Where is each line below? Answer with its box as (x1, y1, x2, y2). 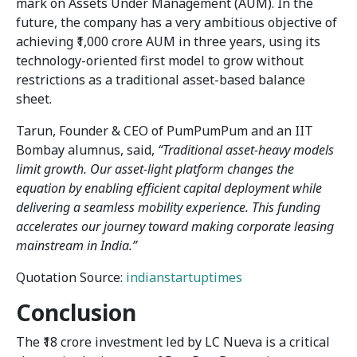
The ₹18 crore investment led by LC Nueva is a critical (16, 332, 330, 351)
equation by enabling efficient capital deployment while (16, 178, 322, 197)
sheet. (16, 89, 52, 108)
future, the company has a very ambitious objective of (16, 13, 337, 31)
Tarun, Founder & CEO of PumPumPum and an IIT (16, 121, 313, 139)
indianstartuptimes (126, 268, 242, 286)
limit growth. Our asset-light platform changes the (16, 159, 294, 178)
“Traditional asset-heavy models (158, 140, 334, 159)
